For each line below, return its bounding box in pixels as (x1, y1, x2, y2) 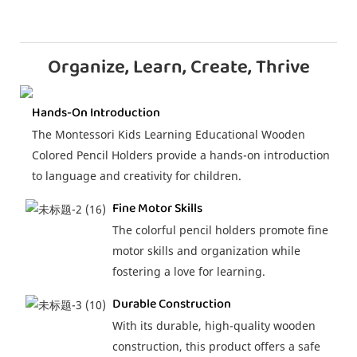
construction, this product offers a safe (112, 339, 320, 355)
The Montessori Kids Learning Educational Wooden (31, 127, 305, 143)
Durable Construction (112, 293, 231, 314)
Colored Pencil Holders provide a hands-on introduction (31, 147, 330, 163)
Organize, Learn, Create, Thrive (47, 52, 310, 84)
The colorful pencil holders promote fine (112, 222, 328, 238)
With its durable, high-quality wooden (112, 318, 316, 334)
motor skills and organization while (112, 243, 300, 259)
